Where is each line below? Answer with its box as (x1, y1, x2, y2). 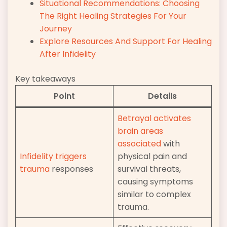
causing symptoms (118, 176, 193, 188)
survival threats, (118, 163, 181, 175)
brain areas (118, 125, 163, 137)
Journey (40, 23, 72, 35)
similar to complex (118, 188, 191, 201)
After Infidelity (40, 48, 96, 60)
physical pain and (118, 150, 187, 163)
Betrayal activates (118, 112, 191, 125)
